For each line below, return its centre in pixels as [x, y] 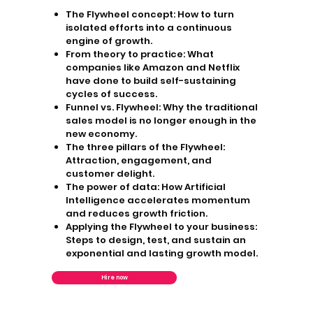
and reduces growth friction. [136, 214]
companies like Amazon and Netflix [152, 68]
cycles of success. [111, 94]
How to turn [204, 15]
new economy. [101, 134]
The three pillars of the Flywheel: [145, 147]
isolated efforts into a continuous [148, 28]
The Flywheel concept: [120, 15]
